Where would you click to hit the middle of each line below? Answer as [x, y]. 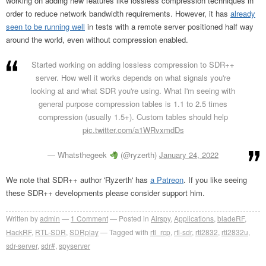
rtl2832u [235, 232]
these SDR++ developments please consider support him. [105, 193]
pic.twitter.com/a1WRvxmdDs [133, 130]
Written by [22, 218]
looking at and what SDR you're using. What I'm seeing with [133, 91]
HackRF [19, 232]
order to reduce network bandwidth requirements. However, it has [118, 14]
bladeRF [231, 218]
